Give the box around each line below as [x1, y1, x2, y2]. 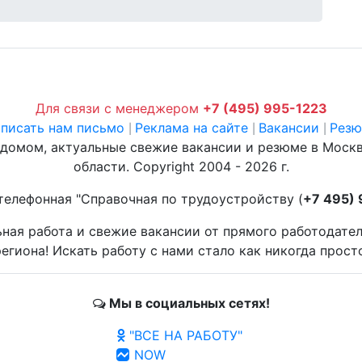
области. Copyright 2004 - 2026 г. [73, 158, 289, 175]
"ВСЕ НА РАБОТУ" [125, 326, 242, 343]
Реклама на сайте [134, 119, 248, 136]
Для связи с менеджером [35, 99, 203, 116]
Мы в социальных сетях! [105, 294, 270, 311]
